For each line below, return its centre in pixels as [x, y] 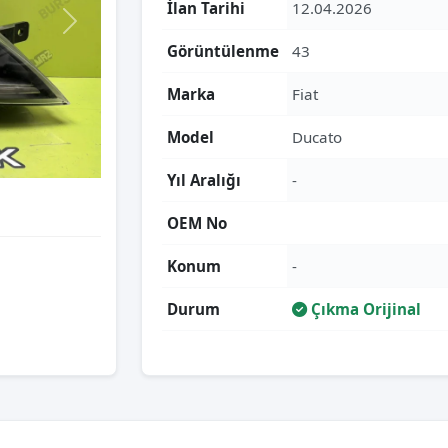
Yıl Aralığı [204, 180]
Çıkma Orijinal [364, 309]
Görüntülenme [223, 51]
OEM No [197, 223]
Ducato [317, 137]
